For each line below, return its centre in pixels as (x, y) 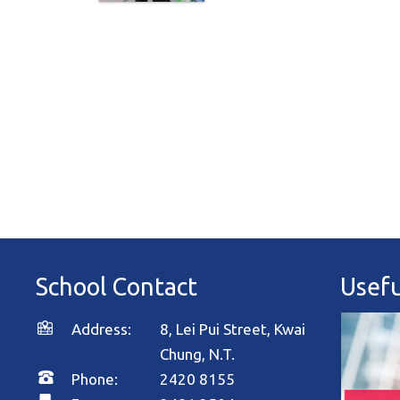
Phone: (95, 379)
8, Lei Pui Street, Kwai (233, 329)
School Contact (117, 287)
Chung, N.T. (198, 354)
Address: (116, 329)
